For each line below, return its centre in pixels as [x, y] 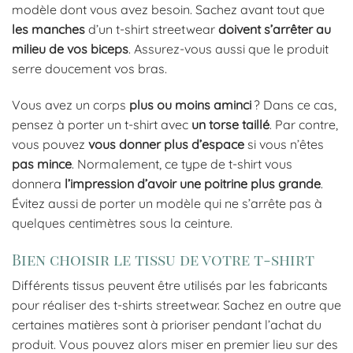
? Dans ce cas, [294, 104]
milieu [29, 48]
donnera [38, 183]
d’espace [218, 144]
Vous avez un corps [71, 104]
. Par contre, [304, 124]
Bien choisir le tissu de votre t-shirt [163, 259]
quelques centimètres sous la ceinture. [122, 223]
